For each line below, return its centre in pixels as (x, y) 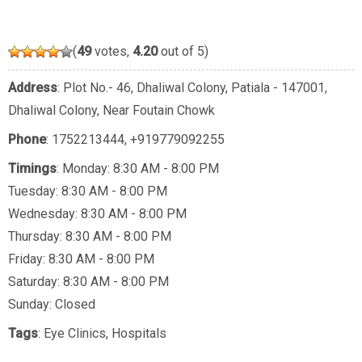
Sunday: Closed (52, 305)
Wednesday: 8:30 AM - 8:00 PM (97, 214)
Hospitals (139, 334)
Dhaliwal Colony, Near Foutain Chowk (112, 111)
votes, (112, 52)
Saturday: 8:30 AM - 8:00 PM (88, 282)
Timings (32, 169)
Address (33, 88)
